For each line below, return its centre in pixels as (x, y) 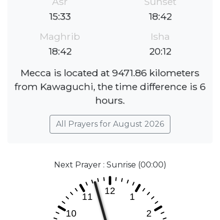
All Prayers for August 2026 (110, 124)
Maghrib (60, 37)
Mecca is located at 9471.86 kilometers (110, 73)
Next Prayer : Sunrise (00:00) (110, 165)
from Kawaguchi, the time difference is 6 (110, 87)
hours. (110, 100)
